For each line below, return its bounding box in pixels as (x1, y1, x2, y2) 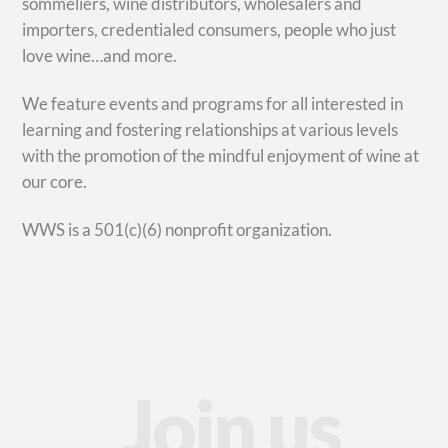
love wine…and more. (22, 44, 178, 66)
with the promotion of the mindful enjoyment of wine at (22, 144, 420, 166)
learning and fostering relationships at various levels (22, 118, 399, 140)
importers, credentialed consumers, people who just (22, 18, 397, 40)
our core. (22, 170, 88, 192)
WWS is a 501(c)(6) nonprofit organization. (22, 218, 333, 240)
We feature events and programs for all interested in (22, 92, 404, 114)
